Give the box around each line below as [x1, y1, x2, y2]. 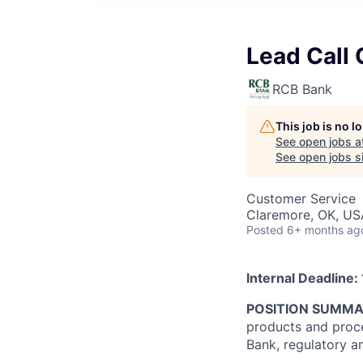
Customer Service [246, 190, 356, 207]
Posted [246, 223, 284, 237]
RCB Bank [272, 81, 332, 97]
